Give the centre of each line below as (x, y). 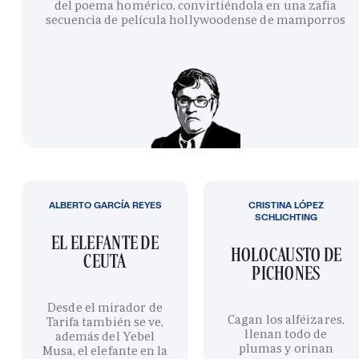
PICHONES (286, 273)
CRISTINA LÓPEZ (286, 205)
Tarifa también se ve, (105, 322)
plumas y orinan (286, 349)
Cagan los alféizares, (286, 320)
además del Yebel (105, 337)
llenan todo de (286, 334)
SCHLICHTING (286, 217)
